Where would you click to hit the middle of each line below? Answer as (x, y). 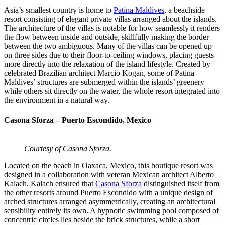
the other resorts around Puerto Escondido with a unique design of (108, 193)
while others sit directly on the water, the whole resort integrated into (112, 91)
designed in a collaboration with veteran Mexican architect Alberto (109, 175)
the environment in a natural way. (58, 100)
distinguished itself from (181, 184)
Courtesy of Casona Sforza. (68, 149)
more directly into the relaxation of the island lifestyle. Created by (107, 64)
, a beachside (185, 10)
